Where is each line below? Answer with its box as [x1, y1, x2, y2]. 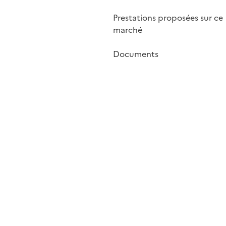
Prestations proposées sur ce [113, 12, 223, 24]
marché [113, 24, 142, 36]
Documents [113, 48, 158, 60]
